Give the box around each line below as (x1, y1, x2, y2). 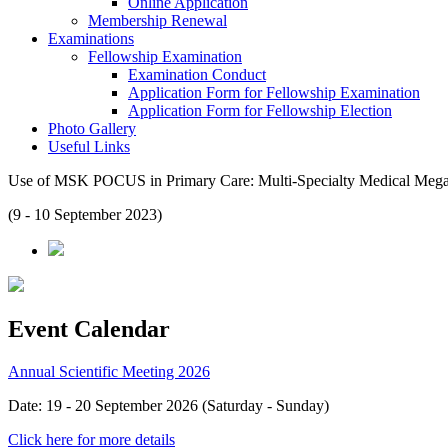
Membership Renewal (88, 12, 227, 29)
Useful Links (48, 138, 130, 155)
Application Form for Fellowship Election (128, 102, 392, 119)
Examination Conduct (128, 66, 266, 83)
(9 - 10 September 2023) (8, 206, 162, 223)
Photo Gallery (48, 120, 136, 137)
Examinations (48, 30, 134, 47)
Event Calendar (8, 315, 170, 342)
